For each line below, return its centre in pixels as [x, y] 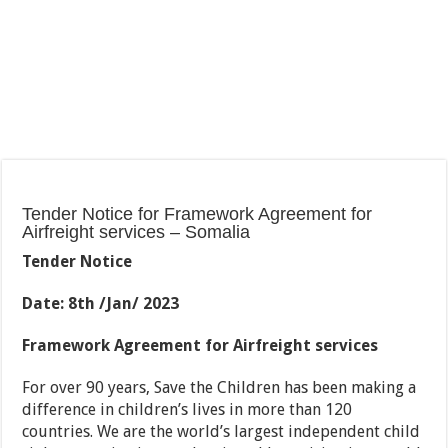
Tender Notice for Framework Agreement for [197, 214]
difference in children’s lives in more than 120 [187, 410]
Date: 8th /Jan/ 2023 [101, 304]
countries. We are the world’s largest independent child [221, 432]
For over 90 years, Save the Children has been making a [219, 388]
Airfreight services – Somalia [136, 232]
